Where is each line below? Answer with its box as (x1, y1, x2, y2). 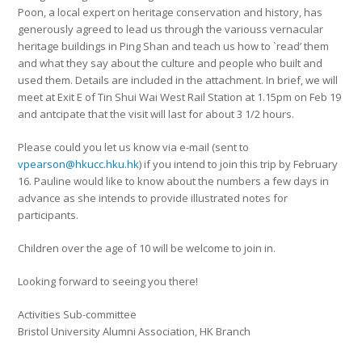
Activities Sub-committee (18, 307, 137, 322)
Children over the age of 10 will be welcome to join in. (18, 241, 276, 255)
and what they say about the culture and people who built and (18, 56, 323, 70)
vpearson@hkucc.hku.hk (18, 157, 140, 171)
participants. (18, 208, 79, 222)
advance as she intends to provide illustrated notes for (18, 191, 288, 205)
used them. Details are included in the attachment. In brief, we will (18, 73, 339, 87)
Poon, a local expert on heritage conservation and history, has (18, 5, 323, 19)
